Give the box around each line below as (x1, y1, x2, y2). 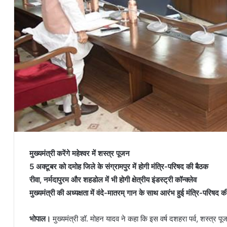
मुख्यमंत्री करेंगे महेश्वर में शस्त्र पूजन (29, 148, 130, 158)
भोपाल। (29, 214, 51, 223)
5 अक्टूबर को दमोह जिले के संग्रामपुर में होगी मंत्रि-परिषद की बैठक (29, 162, 208, 171)
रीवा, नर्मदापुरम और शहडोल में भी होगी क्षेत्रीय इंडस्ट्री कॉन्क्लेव (29, 175, 197, 184)
